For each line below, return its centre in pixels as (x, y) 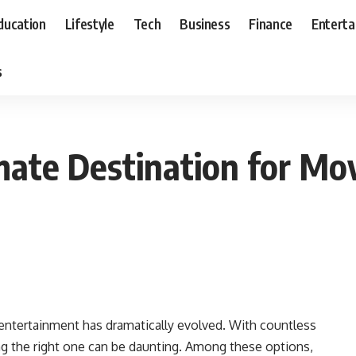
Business (205, 23)
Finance (271, 23)
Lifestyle (89, 23)
